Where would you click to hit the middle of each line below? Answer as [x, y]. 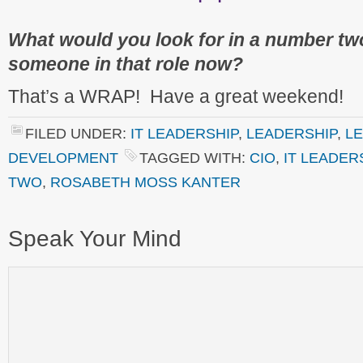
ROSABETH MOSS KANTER [145, 182]
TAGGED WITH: [194, 158]
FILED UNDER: [78, 133]
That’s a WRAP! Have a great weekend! [176, 96]
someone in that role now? [126, 64]
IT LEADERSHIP [184, 133]
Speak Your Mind [95, 239]
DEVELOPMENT [63, 158]
